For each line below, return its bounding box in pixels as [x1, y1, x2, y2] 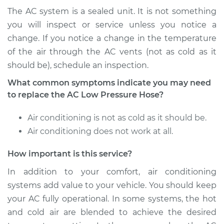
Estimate [26, 134, 63, 143]
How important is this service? [7, 149, 132, 158]
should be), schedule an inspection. [7, 60, 148, 70]
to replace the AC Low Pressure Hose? [7, 90, 163, 99]
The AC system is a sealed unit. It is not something [7, 6, 216, 16]
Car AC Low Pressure [114, 96, 197, 106]
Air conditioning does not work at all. [27, 126, 173, 136]
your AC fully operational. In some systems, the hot [7, 194, 216, 203]
